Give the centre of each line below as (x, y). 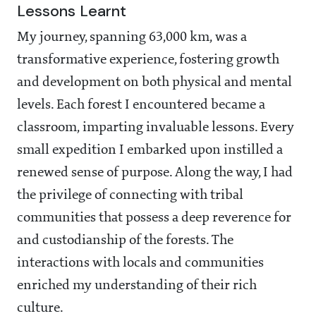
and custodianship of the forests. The (125, 241)
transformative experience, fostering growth (148, 60)
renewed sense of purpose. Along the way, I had (155, 173)
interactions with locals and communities (140, 263)
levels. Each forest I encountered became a (141, 105)
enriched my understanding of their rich (137, 286)
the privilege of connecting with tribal (130, 196)
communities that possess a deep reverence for (154, 218)
